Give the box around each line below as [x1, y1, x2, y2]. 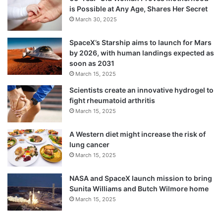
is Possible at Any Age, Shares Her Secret [69, 4, 208, 13]
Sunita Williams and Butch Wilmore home [69, 184, 209, 193]
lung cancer [69, 140, 110, 149]
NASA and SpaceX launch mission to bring [69, 173, 212, 182]
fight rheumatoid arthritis [69, 96, 155, 105]
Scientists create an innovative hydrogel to [69, 85, 214, 94]
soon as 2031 [69, 58, 114, 67]
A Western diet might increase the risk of [69, 129, 206, 138]
